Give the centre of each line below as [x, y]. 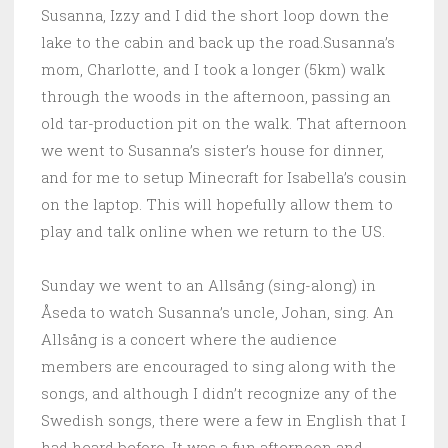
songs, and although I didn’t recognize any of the [219, 392]
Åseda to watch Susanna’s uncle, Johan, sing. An [217, 311]
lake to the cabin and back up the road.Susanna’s [218, 41]
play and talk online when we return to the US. [213, 230]
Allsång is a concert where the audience [189, 338]
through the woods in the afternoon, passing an [216, 95]
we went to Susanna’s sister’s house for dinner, [212, 149]
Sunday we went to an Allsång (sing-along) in [208, 284]
